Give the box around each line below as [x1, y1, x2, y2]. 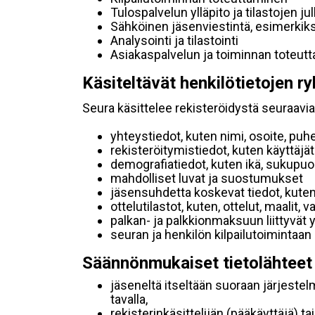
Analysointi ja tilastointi [110, 33, 238, 48]
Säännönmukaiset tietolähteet [82, 253, 312, 273]
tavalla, [110, 292, 148, 307]
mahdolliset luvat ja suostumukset [110, 171, 303, 186]
